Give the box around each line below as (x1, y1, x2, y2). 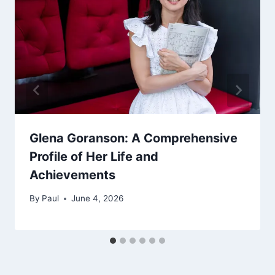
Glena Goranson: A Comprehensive (29, 130, 238, 145)
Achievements (29, 167, 115, 182)
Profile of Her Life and (29, 149, 158, 164)
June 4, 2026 (71, 193, 124, 204)
